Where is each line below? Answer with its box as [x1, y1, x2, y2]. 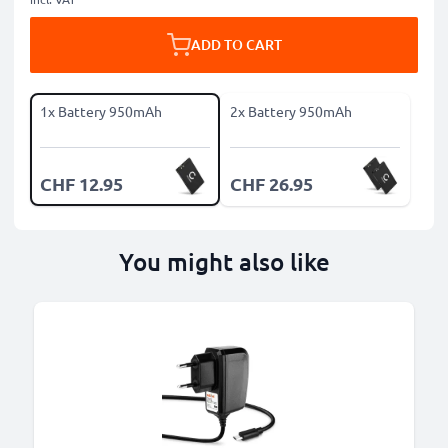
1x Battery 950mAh [40, 102, 162, 120]
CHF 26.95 [230, 172, 313, 195]
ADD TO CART [190, 35, 282, 54]
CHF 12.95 [40, 172, 123, 195]
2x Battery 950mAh [230, 102, 352, 120]
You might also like [118, 246, 330, 277]
